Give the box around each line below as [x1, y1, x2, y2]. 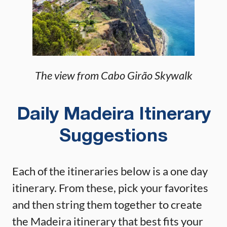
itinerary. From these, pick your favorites [12, 180, 208, 195]
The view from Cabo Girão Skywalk [34, 68, 193, 82]
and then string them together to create [12, 197, 202, 211]
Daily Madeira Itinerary [16, 106, 211, 123]
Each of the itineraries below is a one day [12, 164, 208, 178]
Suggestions [59, 128, 168, 145]
